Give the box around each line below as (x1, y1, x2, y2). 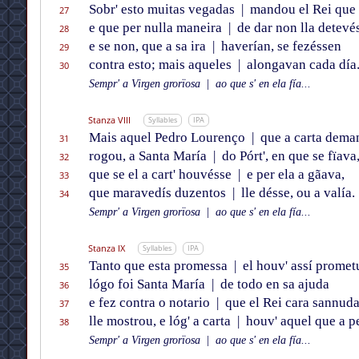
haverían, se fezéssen (217, 38, 341, 54)
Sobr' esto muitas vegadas (88, 2, 238, 18)
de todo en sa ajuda (216, 276, 329, 292)
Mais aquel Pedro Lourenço (88, 130, 248, 146)
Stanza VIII (87, 114, 131, 127)
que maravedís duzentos (88, 185, 229, 201)
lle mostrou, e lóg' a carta (88, 313, 234, 329)
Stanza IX (87, 242, 125, 255)
